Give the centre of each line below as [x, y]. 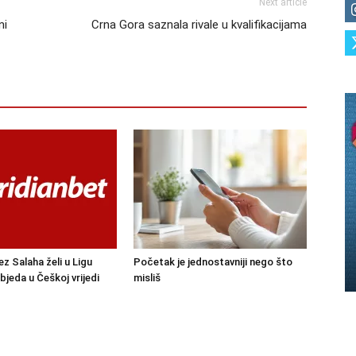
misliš [147, 278]
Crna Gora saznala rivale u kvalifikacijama [199, 25]
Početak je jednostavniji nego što [213, 262]
